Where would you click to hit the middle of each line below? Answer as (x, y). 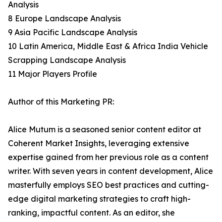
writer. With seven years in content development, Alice (111, 171)
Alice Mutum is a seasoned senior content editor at (105, 130)
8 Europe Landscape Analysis (64, 19)
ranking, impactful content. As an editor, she (91, 213)
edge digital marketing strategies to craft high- (99, 199)
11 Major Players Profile (53, 74)
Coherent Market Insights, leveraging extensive (99, 143)
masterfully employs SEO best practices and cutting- (109, 185)
